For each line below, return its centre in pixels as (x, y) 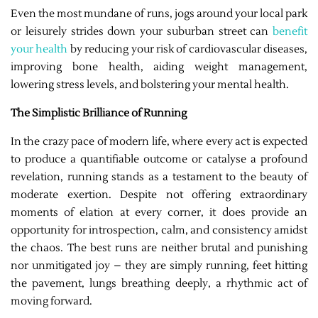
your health (39, 50)
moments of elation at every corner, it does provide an (159, 213)
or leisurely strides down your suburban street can (142, 32)
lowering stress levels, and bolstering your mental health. (151, 85)
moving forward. (51, 302)
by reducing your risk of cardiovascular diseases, (187, 50)
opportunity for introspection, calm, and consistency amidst (159, 231)
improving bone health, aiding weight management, (159, 67)
